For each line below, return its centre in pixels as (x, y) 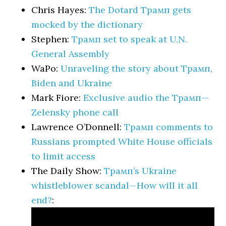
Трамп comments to (169, 127)
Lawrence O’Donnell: (78, 127)
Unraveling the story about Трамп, (137, 68)
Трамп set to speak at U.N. (130, 39)
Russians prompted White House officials (122, 142)
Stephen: (52, 39)
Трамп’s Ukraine (140, 171)
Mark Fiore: (58, 98)
